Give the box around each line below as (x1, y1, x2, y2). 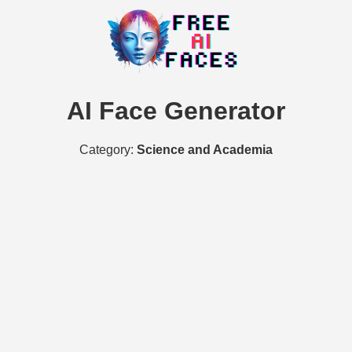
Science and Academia (137, 142, 273, 156)
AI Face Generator (67, 97, 285, 126)
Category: (79, 142, 137, 156)
